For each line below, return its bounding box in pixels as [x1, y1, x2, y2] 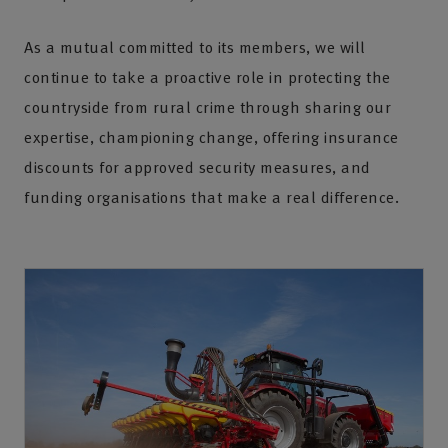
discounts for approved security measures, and [24, 155, 371, 179]
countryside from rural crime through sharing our [24, 95, 391, 119]
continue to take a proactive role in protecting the [24, 65, 391, 89]
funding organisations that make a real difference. [24, 185, 399, 209]
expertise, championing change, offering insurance [24, 125, 399, 149]
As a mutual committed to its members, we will [24, 35, 366, 59]
